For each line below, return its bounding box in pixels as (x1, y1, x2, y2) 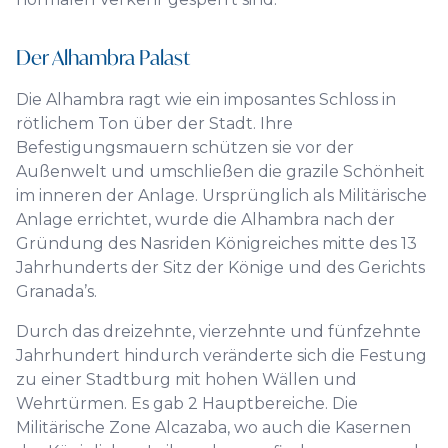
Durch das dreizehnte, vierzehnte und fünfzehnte (16, 322, 421, 341)
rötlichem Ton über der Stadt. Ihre (16, 114, 293, 133)
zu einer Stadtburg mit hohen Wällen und (16, 370, 357, 389)
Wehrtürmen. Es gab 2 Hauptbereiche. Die (16, 394, 358, 413)
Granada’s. (16, 282, 101, 301)
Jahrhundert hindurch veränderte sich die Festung (16, 346, 427, 365)
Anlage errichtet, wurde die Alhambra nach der (16, 210, 395, 229)
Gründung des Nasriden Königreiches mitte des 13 (16, 234, 417, 253)
